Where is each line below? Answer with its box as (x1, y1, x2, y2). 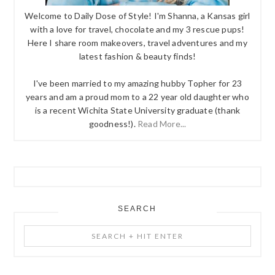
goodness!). (88, 118, 137, 130)
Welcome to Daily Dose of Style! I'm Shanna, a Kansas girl (25, 10, 250, 21)
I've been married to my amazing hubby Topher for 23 (33, 78, 242, 89)
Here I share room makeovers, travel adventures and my (28, 37, 247, 48)
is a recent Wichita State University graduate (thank (34, 105, 241, 116)
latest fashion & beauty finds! (79, 51, 196, 62)
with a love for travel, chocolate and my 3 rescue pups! (30, 24, 245, 35)
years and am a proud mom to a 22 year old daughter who (26, 91, 249, 103)
